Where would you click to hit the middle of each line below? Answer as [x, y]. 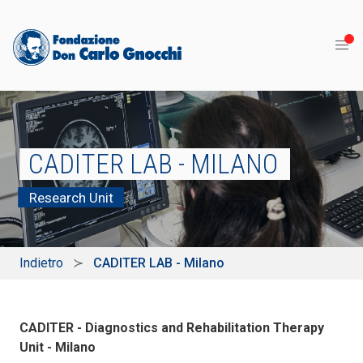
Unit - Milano [58, 348]
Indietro [41, 263]
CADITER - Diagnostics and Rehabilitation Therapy [172, 328]
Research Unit [71, 198]
